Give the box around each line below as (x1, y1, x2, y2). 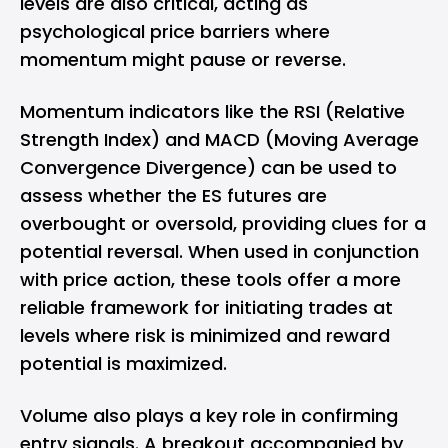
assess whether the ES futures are (20, 183, 327, 208)
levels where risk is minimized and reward (20, 323, 390, 348)
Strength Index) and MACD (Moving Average (20, 127, 419, 152)
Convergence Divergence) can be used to (20, 155, 397, 180)
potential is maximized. (20, 351, 232, 376)
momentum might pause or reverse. (20, 47, 351, 72)
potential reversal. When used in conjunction (20, 239, 419, 264)
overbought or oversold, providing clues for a (20, 211, 426, 236)
